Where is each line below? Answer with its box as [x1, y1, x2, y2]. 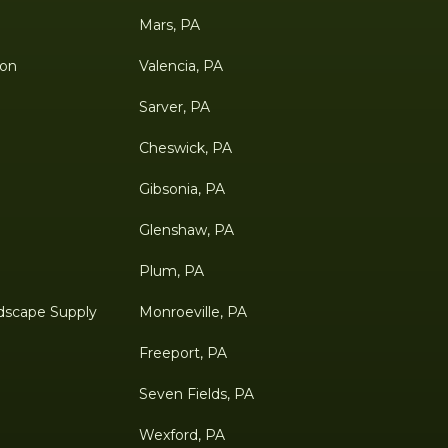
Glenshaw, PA [138, 220, 234, 239]
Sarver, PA [138, 97, 210, 116]
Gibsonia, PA [138, 179, 225, 198]
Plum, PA [138, 261, 204, 280]
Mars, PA [138, 15, 200, 34]
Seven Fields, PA [138, 384, 254, 403]
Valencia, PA [138, 56, 223, 75]
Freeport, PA [138, 343, 227, 362]
